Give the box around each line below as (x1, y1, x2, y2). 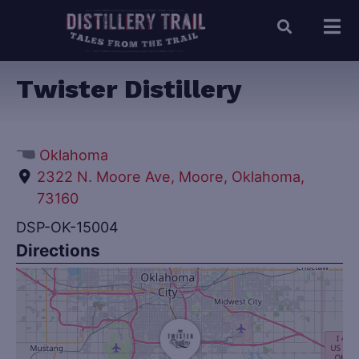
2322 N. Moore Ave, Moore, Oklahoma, (37, 167, 305, 185)
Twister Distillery (16, 74, 242, 105)
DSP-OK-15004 (16, 217, 119, 236)
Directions (16, 240, 100, 260)
